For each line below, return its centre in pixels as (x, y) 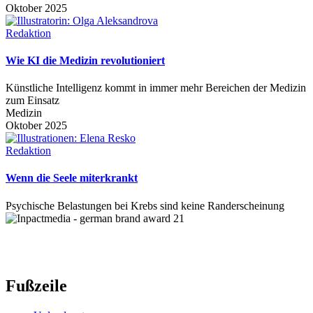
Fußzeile (36, 285)
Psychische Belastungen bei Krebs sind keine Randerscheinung (145, 205)
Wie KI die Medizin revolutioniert (85, 60)
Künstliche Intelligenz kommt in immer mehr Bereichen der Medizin (156, 88)
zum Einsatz (32, 101)
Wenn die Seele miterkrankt (72, 178)
